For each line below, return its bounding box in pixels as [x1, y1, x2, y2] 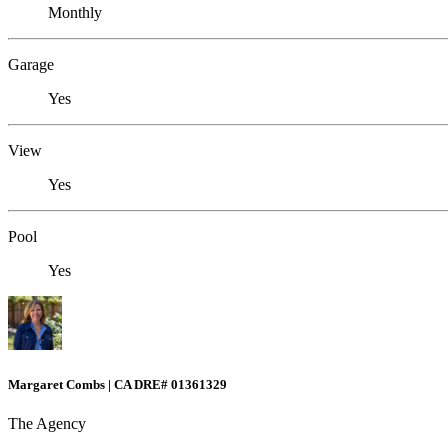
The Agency [8, 414, 86, 432]
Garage [8, 56, 54, 74]
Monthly [48, 4, 102, 22]
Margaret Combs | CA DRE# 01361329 [8, 376, 227, 392]
